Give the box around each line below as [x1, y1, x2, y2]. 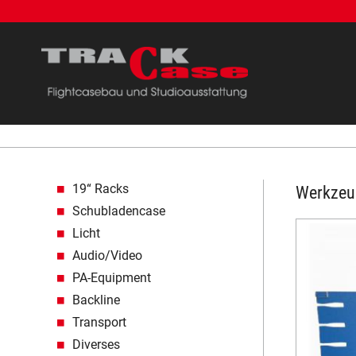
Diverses [72, 337, 120, 353]
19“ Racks [72, 181, 129, 197]
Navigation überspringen [60, 172, 197, 188]
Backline [72, 292, 120, 308]
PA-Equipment [72, 270, 151, 286]
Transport [72, 315, 126, 331]
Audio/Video [72, 248, 142, 264]
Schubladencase [72, 203, 165, 219]
